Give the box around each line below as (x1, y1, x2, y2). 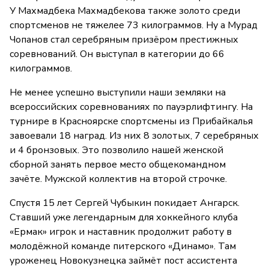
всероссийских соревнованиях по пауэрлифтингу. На (10, 100, 253, 114)
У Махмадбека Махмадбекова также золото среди (10, 4, 240, 18)
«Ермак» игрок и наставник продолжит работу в (10, 225, 232, 239)
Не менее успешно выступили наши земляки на (10, 86, 226, 100)
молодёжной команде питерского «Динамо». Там (10, 240, 236, 253)
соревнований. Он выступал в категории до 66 (10, 47, 225, 61)
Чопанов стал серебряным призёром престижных (10, 33, 238, 47)
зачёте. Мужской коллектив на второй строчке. (10, 172, 227, 186)
